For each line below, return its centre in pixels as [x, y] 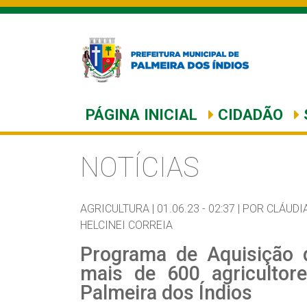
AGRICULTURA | [117, 209]
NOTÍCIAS [140, 168]
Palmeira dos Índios [166, 293]
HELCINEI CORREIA [126, 225]
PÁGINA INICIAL [142, 114]
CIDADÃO [248, 114]
